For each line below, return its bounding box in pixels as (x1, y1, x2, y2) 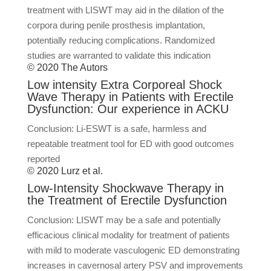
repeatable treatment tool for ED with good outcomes (27, 139, 234, 149)
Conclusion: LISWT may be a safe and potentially (27, 215, 221, 225)
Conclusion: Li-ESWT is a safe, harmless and (27, 123, 206, 134)
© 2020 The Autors (27, 62, 108, 73)
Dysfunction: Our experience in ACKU (27, 102, 229, 116)
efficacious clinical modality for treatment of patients (27, 230, 230, 240)
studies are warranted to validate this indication (27, 50, 211, 60)
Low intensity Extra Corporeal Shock (27, 78, 222, 91)
